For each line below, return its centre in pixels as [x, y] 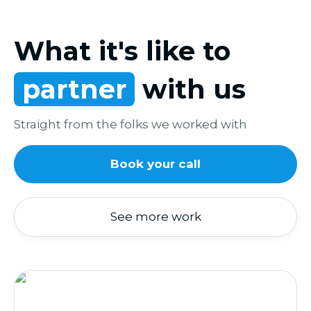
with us [190, 90]
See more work [155, 217]
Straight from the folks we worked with [131, 125]
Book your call [155, 164]
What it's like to [122, 51]
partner [74, 90]
